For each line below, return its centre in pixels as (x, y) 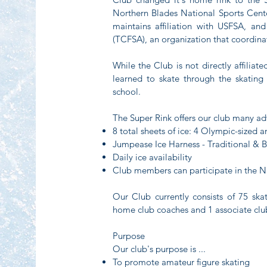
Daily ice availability (152, 157)
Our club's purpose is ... (159, 249)
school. (126, 91)
